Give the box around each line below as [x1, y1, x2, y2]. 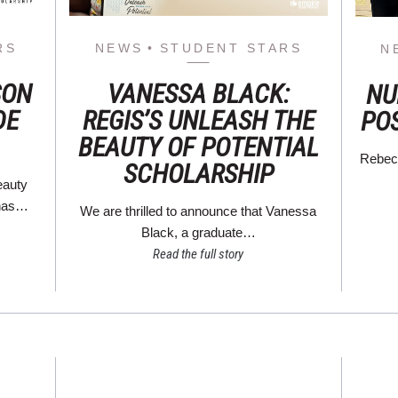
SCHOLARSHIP [123, 158, 274, 190]
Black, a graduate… [140, 225, 256, 241]
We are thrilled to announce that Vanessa [80, 203, 317, 219]
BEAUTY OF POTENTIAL [77, 131, 319, 163]
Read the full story [153, 246, 244, 263]
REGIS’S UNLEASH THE [82, 105, 314, 137]
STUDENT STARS [159, 41, 303, 56]
